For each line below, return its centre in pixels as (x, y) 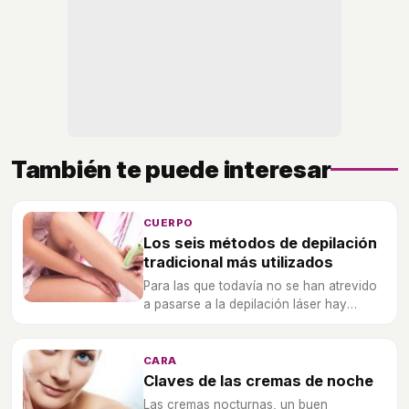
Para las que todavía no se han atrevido (260, 285)
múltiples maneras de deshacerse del (251, 322)
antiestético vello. (194, 340)
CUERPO (168, 222)
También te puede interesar (171, 169)
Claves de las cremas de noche (258, 380)
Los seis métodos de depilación (260, 242)
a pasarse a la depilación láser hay (245, 304)
